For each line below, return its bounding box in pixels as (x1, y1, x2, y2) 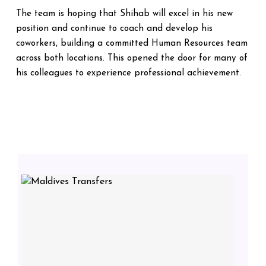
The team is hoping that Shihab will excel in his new (16, 9, 233, 18)
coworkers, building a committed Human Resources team (16, 39, 248, 48)
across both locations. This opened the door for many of (16, 54, 248, 63)
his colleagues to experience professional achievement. (16, 69, 241, 78)
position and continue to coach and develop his (16, 24, 213, 33)
